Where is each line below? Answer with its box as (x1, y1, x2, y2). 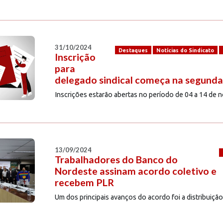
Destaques (118, 47, 148, 53)
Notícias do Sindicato (156, 47, 214, 53)
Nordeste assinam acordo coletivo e (54, 165, 217, 177)
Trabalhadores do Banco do (54, 153, 178, 165)
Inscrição (54, 51, 96, 63)
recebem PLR (54, 176, 114, 188)
